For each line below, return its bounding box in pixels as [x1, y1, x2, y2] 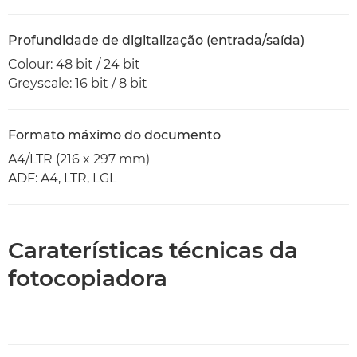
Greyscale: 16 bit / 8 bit [8, 76, 147, 91]
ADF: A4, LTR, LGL [8, 171, 116, 186]
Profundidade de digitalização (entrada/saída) [8, 33, 304, 48]
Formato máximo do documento [8, 127, 221, 143]
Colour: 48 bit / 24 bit [8, 57, 140, 72]
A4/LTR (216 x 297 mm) [8, 151, 150, 167]
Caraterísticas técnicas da [8, 237, 298, 264]
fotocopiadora [8, 265, 167, 292]
